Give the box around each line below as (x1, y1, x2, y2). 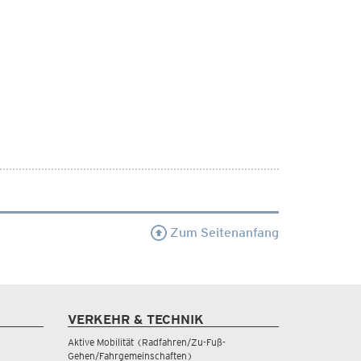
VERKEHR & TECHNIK (67, 311, 204, 327)
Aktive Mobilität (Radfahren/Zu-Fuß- (67, 335, 226, 348)
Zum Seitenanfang (166, 224, 279, 240)
